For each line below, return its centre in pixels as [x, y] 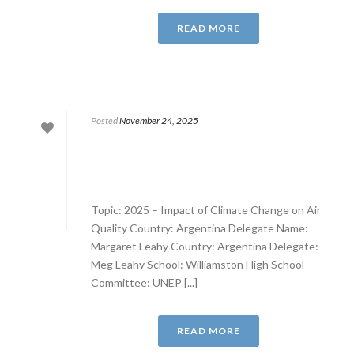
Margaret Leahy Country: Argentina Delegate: [205, 246]
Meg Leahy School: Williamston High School [198, 264]
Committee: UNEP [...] [144, 282]
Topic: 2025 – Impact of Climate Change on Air [206, 210]
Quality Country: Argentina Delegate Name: [200, 228]
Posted [104, 121]
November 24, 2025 [159, 121]
